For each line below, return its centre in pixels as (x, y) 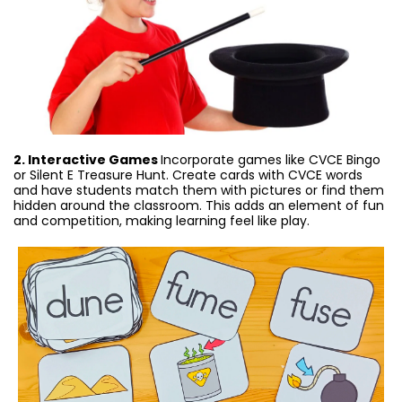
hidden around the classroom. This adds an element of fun (199, 206)
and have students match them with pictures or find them (199, 191)
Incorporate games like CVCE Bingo (271, 160)
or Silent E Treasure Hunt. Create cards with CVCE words (188, 175)
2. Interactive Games (87, 160)
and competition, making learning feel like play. (162, 221)
